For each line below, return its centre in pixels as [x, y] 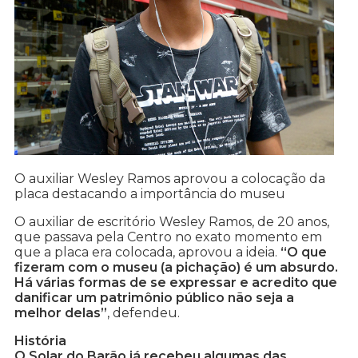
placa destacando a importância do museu [150, 194]
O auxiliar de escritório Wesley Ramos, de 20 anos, [172, 222]
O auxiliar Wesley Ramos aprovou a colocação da [170, 179]
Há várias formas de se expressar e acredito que [176, 283]
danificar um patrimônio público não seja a [154, 298]
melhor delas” [61, 313]
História [40, 341]
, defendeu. [143, 313]
